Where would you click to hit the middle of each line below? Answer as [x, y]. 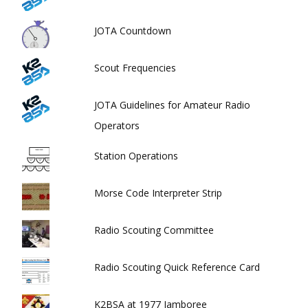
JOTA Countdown [133, 31]
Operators [117, 125]
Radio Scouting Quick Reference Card [177, 267]
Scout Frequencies [135, 68]
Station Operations [136, 156]
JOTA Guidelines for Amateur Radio [173, 105]
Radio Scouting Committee [154, 230]
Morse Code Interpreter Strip [158, 193]
